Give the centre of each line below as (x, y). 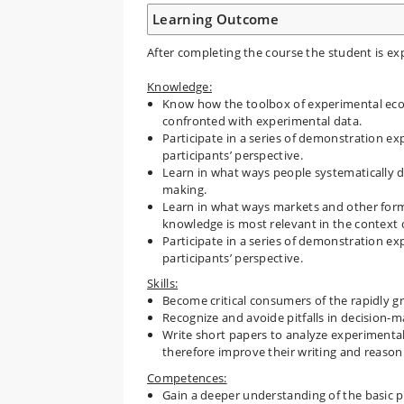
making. (185, 189)
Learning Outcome (216, 18)
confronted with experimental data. (262, 120)
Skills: (163, 283)
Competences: (187, 377)
